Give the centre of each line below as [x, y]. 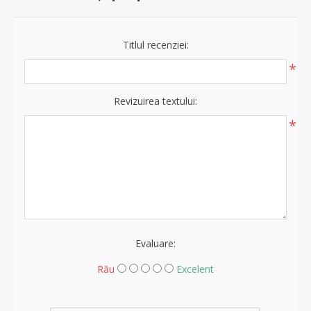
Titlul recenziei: [155, 44]
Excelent [195, 269]
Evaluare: [155, 243]
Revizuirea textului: [155, 101]
